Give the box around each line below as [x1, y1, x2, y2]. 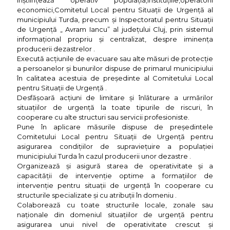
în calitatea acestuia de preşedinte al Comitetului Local [17, 74, 213, 83]
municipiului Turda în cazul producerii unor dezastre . [17, 152, 191, 161]
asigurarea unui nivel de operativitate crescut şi [17, 220, 213, 229]
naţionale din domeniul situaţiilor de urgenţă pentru [17, 210, 213, 219]
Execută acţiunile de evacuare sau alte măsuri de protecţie [17, 54, 213, 63]
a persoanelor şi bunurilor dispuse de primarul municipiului [17, 64, 213, 73]
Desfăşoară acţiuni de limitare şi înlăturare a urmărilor [17, 93, 213, 102]
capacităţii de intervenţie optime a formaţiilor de [17, 171, 213, 180]
